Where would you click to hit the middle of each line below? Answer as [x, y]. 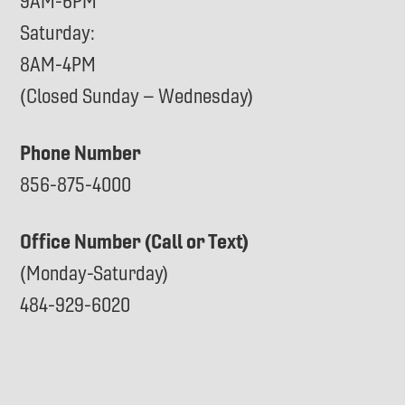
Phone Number [81, 153]
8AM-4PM [58, 65]
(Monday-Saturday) [95, 274]
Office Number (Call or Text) [135, 242]
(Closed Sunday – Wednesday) [137, 97]
